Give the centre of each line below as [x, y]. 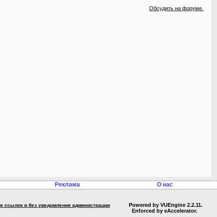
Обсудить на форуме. [176, 8]
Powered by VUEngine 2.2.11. [166, 205]
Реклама [67, 185]
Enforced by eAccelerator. [166, 211]
